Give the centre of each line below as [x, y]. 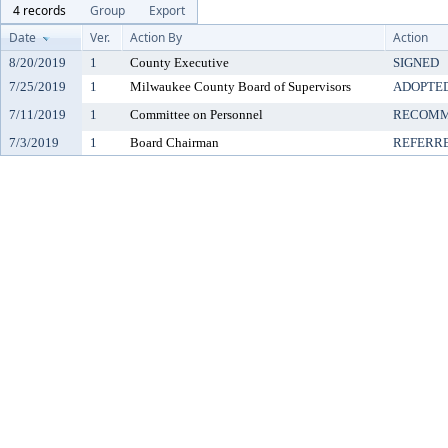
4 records [39, 10]
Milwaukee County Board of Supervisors [240, 86]
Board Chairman [174, 142]
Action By [156, 37]
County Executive [179, 62]
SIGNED [416, 62]
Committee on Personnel [196, 114]
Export [167, 10]
